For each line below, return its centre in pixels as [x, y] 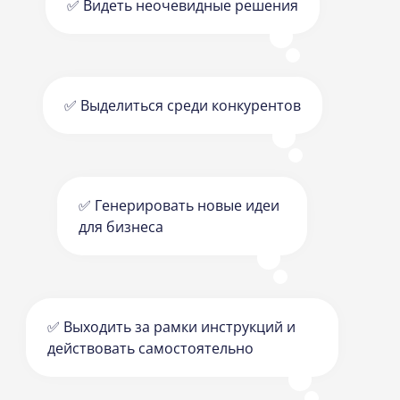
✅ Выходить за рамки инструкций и [171, 327]
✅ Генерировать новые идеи [179, 206]
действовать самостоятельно [150, 349]
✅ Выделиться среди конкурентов [182, 106]
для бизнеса [121, 227]
